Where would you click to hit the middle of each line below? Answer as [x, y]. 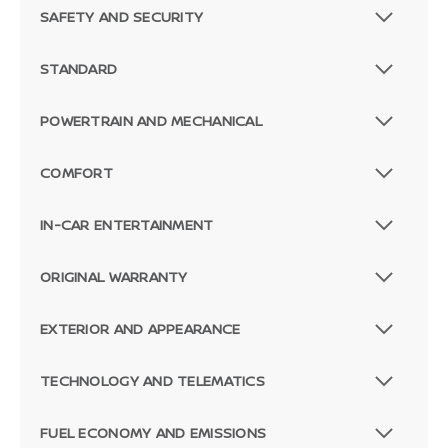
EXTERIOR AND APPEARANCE [140, 329]
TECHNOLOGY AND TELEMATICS [152, 381]
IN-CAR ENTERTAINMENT [127, 225]
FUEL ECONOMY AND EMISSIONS [153, 433]
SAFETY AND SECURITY [122, 17]
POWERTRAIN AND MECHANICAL [151, 121]
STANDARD [79, 69]
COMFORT [76, 173]
